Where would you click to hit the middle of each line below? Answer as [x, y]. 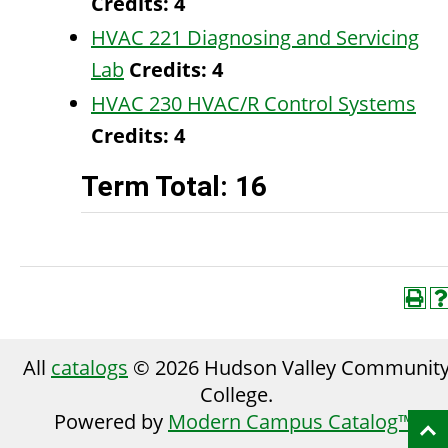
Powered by [111, 421]
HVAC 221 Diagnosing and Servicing [255, 37]
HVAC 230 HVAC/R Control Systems [253, 103]
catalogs [89, 367]
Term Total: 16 [174, 186]
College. [236, 394]
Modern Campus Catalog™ [291, 421]
